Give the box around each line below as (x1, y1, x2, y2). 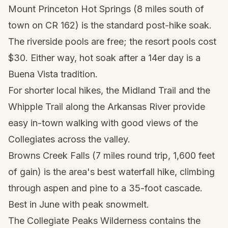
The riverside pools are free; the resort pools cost (8, 36, 216, 47)
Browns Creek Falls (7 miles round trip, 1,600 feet (8, 150, 215, 161)
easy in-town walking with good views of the (8, 118, 198, 128)
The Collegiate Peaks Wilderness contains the (8, 215, 201, 226)
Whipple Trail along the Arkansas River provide (8, 101, 205, 112)
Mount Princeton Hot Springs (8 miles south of (8, 4, 204, 14)
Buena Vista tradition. (8, 69, 98, 79)
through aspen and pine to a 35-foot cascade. (8, 183, 203, 193)
